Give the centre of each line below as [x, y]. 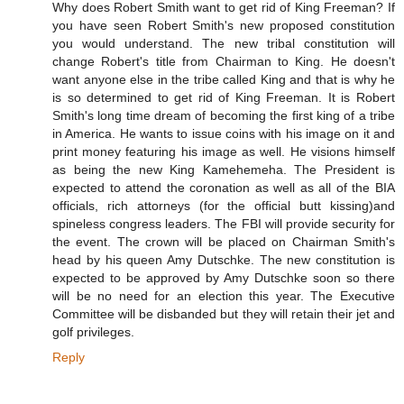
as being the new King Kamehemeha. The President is [224, 170]
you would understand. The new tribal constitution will [224, 44]
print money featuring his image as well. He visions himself [224, 152]
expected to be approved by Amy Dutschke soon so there [224, 278]
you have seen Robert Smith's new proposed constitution [224, 26]
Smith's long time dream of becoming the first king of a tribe [224, 116]
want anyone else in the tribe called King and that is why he [224, 80]
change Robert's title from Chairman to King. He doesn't [224, 62]
